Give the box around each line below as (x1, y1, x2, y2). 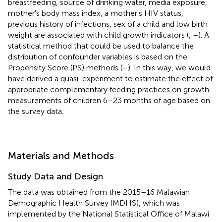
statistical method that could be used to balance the (8, 41, 194, 51)
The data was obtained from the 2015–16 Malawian (8, 187, 190, 197)
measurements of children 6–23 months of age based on (8, 95, 210, 105)
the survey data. (8, 106, 63, 116)
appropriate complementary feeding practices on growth (8, 84, 209, 94)
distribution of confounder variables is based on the (8, 52, 187, 61)
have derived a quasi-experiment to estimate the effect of (8, 73, 213, 83)
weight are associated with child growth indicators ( (8, 30, 189, 40)
